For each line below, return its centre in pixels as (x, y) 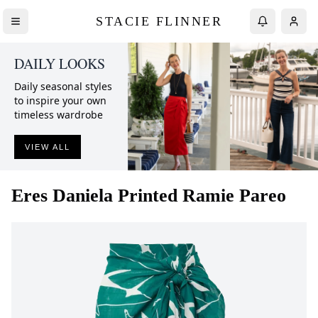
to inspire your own (60, 100)
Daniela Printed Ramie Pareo (169, 196)
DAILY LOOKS (60, 64)
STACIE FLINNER (159, 21)
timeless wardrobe (59, 115)
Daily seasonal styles (63, 86)
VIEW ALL (48, 147)
